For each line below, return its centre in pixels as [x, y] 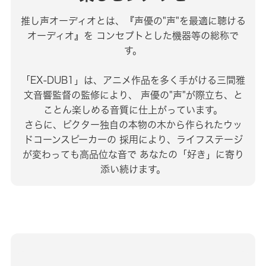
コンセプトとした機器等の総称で [166, 36]
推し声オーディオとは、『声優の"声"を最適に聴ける [133, 21]
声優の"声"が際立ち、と [190, 95]
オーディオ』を [60, 36]
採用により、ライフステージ [179, 140]
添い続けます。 [133, 170]
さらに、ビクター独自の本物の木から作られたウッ [133, 125]
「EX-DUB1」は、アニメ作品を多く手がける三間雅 [133, 80]
